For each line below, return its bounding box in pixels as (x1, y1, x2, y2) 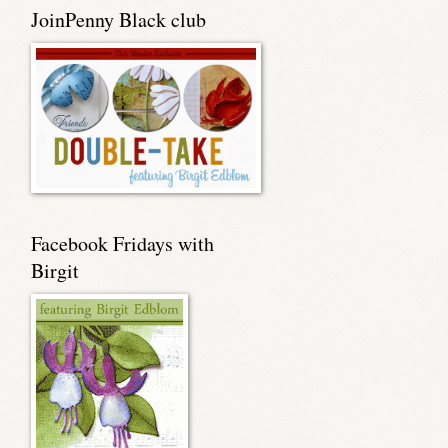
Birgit (31, 257, 79, 284)
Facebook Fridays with (31, 230, 214, 257)
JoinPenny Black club (31, 6, 206, 33)
